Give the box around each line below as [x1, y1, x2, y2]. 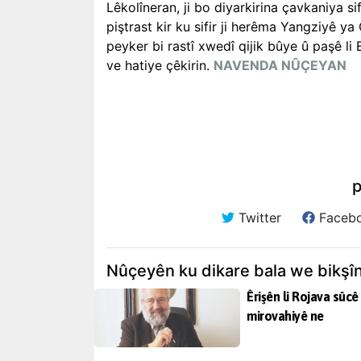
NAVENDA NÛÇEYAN [214, 57, 346, 73]
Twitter [234, 210, 281, 226]
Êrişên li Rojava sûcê [247, 289, 359, 304]
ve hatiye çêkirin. [106, 57, 214, 73]
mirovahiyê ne [247, 309, 324, 323]
